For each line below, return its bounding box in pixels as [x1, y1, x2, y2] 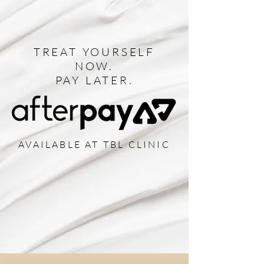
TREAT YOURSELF [33, 45, 156, 60]
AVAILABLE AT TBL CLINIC [18, 138, 170, 151]
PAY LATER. [55, 73, 134, 88]
